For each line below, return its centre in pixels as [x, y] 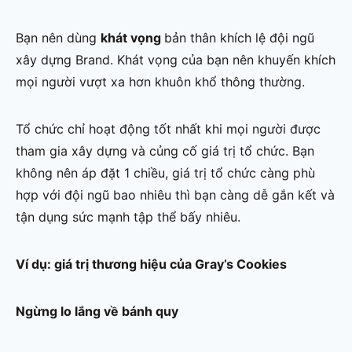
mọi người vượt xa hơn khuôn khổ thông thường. [160, 82]
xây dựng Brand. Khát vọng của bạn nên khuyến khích [176, 60]
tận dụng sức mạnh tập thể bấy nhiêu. [128, 217]
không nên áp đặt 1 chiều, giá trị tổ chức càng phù [165, 173]
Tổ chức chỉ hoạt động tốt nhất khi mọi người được [168, 129]
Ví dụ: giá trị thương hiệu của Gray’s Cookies [151, 264]
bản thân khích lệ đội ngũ [239, 38]
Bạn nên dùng [58, 38]
